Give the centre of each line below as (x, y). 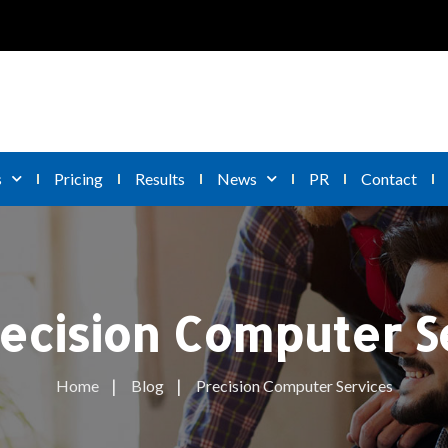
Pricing (78, 178)
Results (160, 178)
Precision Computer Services (294, 385)
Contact (389, 178)
